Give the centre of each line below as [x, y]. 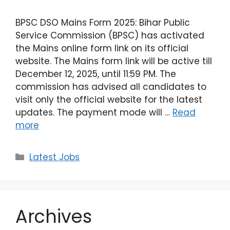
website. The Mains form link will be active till [114, 61]
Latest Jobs [55, 157]
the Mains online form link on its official [102, 48]
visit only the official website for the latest [109, 99]
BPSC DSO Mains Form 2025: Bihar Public [103, 22]
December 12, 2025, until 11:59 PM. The [96, 74]
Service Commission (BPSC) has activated [110, 35]
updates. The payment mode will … [94, 112]
